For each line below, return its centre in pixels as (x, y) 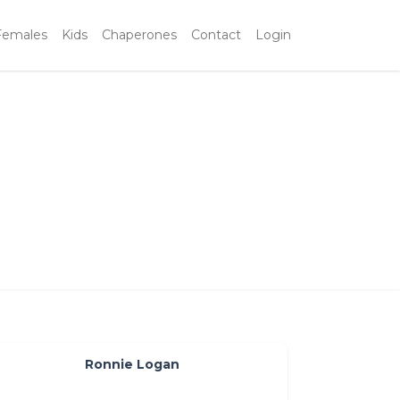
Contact (216, 34)
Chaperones (139, 34)
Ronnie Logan (132, 364)
